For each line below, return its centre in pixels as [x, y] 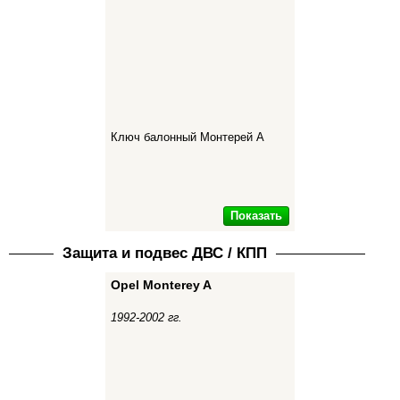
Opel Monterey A [161, 285]
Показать [256, 216]
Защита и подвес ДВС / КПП [165, 253]
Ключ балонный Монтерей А [187, 137]
